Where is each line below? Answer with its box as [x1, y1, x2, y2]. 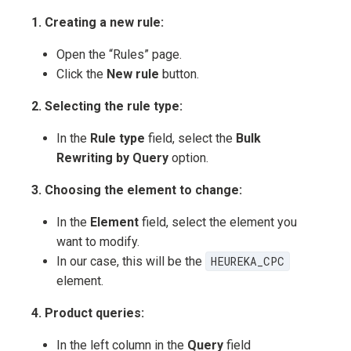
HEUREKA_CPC [210, 254, 284, 270]
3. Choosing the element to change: [31, 183, 242, 198]
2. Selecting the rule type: [31, 99, 183, 114]
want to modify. [56, 234, 139, 250]
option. [168, 150, 208, 166]
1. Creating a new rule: [31, 15, 164, 31]
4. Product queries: [31, 306, 144, 321]
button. [159, 67, 199, 82]
